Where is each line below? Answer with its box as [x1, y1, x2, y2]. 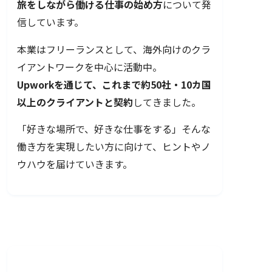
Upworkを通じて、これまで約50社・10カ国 [17, 77, 211, 92]
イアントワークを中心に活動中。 [17, 59, 162, 74]
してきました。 [133, 95, 201, 109]
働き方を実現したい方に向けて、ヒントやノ [17, 140, 211, 154]
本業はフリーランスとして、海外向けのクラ [17, 42, 211, 56]
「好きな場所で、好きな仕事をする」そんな [17, 122, 211, 137]
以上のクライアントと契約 [17, 95, 133, 109]
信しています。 [17, 15, 84, 29]
